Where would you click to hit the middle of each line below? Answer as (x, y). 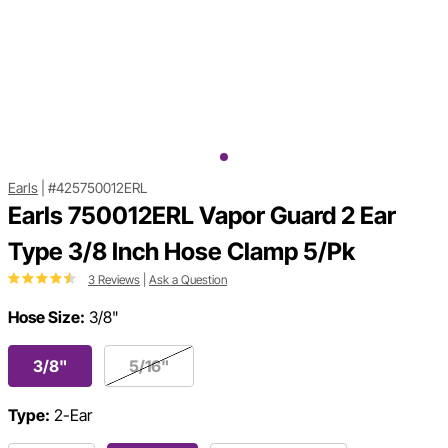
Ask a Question (188, 280)
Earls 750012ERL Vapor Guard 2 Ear (202, 216)
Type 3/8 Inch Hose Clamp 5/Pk (181, 252)
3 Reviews (114, 280)
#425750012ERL (97, 188)
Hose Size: (46, 317)
